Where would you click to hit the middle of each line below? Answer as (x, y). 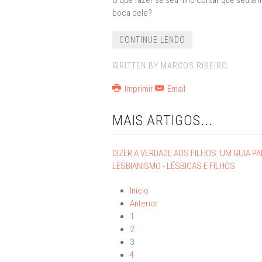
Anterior (144, 204)
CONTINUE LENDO (152, 40)
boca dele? (132, 13)
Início (139, 191)
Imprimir (139, 89)
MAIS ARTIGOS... (163, 120)
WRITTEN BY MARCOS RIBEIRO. (171, 65)
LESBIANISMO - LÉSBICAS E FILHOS (174, 166)
